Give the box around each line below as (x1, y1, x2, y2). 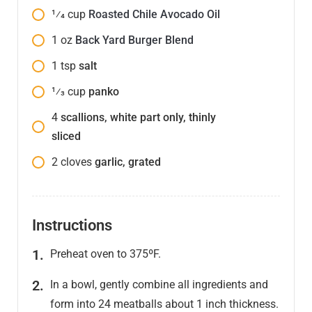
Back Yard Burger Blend (75, 33, 194, 47)
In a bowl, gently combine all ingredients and (50, 278, 268, 292)
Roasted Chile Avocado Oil (88, 8, 220, 22)
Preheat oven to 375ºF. (50, 247, 161, 261)
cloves (61, 155, 92, 169)
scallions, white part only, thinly (61, 111, 216, 125)
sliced (52, 130, 81, 143)
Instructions (32, 217, 112, 235)
